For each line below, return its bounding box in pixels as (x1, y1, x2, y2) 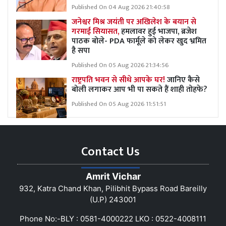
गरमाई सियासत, (72, 24, 119, 38)
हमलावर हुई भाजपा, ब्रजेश (119, 24, 197, 38)
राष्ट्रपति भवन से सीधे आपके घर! (72, 73, 167, 87)
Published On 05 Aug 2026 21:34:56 (72, 60, 168, 71)
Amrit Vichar (85, 171, 141, 182)
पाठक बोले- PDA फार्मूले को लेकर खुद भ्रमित (72, 34, 206, 48)
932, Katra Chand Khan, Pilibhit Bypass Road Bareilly (19, 183, 207, 193)
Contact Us (81, 141, 140, 162)
